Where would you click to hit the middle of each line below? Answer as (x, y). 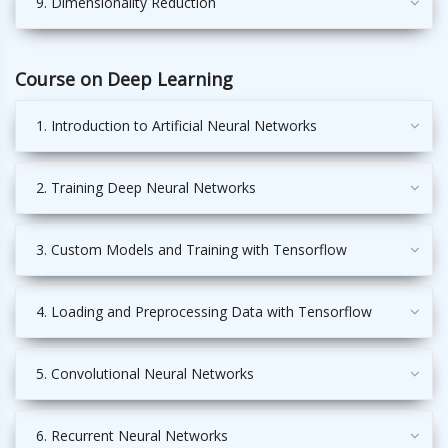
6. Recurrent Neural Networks (132, 436)
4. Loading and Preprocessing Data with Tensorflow (204, 312)
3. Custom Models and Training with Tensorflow (191, 250)
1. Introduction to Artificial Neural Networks (176, 126)
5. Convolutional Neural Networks (145, 374)
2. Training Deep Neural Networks (146, 188)
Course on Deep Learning (124, 79)
